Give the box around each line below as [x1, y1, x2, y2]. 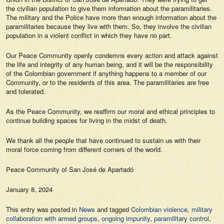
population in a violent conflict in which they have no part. [6, 30, 172, 40]
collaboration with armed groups [6, 213, 97, 223]
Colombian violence [131, 204, 187, 214]
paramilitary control [154, 213, 209, 223]
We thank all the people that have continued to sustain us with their [6, 135, 200, 145]
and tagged [95, 204, 131, 214]
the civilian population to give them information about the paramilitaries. [6, 3, 212, 13]
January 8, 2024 [6, 184, 52, 194]
